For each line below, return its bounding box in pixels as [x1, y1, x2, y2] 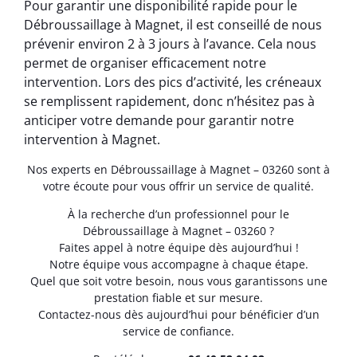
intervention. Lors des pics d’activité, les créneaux [24, 73, 321, 92]
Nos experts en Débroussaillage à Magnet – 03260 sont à [27, 161, 330, 177]
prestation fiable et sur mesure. [94, 289, 263, 305]
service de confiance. [123, 323, 234, 339]
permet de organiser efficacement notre [24, 54, 266, 73]
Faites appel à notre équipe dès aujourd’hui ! [58, 239, 299, 255]
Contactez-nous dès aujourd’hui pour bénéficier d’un [37, 306, 320, 322]
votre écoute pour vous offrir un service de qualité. [43, 178, 314, 194]
